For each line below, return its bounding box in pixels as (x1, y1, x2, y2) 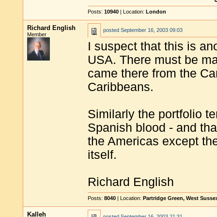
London (146, 9, 166, 15)
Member (27, 31, 46, 37)
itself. (88, 148, 117, 161)
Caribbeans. (88, 80, 154, 93)
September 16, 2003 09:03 (121, 27, 183, 33)
